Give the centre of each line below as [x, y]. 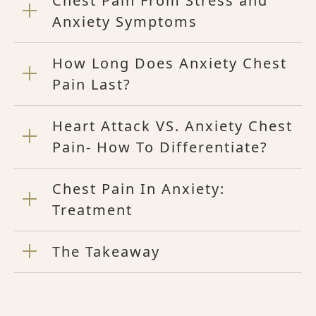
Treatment [92, 209]
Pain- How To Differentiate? [160, 147]
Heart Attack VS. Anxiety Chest [172, 126]
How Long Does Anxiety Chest [170, 63]
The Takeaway [106, 251]
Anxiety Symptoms [125, 21]
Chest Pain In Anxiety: [139, 188]
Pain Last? [92, 84]
